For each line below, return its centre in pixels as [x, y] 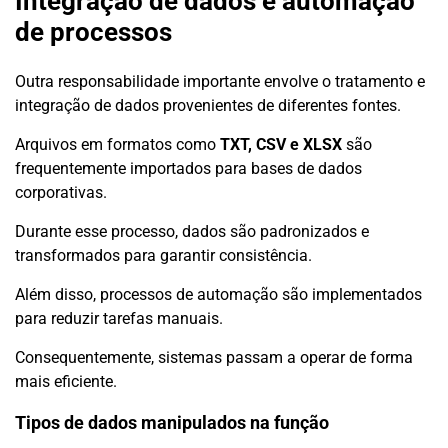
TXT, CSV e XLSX [281, 144]
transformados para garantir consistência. [163, 255]
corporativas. [61, 192]
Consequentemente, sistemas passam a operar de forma [214, 357]
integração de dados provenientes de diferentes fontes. [208, 105]
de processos [93, 32]
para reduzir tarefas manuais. [119, 318]
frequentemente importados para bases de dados [188, 168]
